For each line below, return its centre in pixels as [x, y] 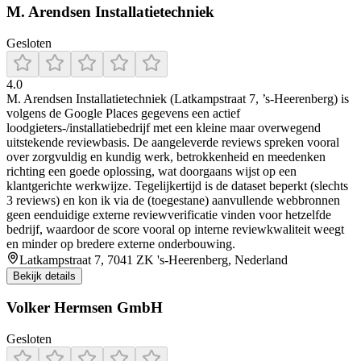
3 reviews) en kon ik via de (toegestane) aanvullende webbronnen [173, 200]
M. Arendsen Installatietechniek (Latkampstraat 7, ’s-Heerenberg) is [178, 98]
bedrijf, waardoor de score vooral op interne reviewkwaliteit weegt [175, 229]
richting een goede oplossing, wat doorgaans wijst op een [151, 171]
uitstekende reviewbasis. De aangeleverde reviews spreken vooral [173, 142]
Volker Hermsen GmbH [85, 308]
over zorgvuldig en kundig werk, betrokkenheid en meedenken [166, 156]
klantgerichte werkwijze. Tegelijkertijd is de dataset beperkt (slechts [177, 185]
